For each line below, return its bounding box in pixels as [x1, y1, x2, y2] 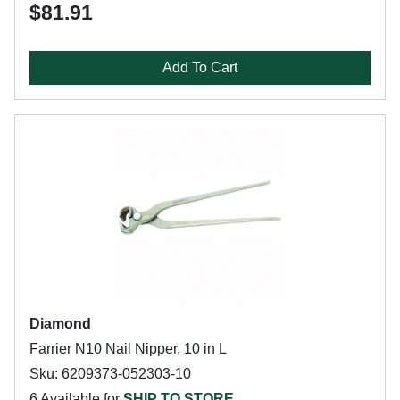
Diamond [29, 316, 91, 331]
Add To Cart [162, 60, 237, 75]
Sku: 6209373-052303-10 [29, 366, 191, 381]
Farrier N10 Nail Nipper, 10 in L [29, 341, 227, 356]
